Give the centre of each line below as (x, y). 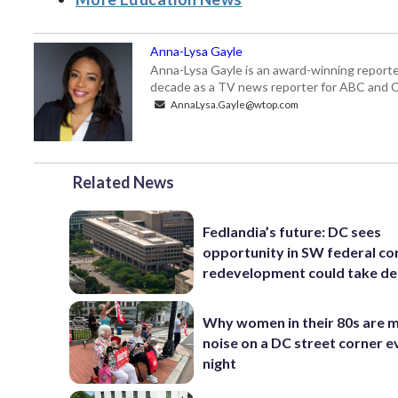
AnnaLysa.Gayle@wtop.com (234, 104)
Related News (123, 182)
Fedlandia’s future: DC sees (292, 232)
